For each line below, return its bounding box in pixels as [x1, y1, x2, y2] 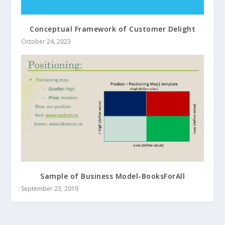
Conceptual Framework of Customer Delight [30, 24, 195, 34]
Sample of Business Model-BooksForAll [40, 171, 185, 181]
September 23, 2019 [21, 184, 79, 193]
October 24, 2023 [21, 37, 71, 46]
